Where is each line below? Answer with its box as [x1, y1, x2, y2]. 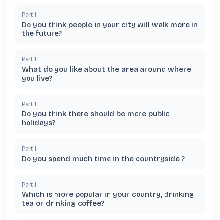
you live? [22, 74, 52, 82]
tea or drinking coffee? [22, 199, 104, 208]
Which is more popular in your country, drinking [22, 190, 194, 199]
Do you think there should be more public [22, 110, 170, 118]
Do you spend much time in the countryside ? [22, 154, 185, 163]
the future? [22, 29, 62, 38]
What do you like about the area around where [22, 65, 191, 74]
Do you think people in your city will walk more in [22, 20, 198, 29]
